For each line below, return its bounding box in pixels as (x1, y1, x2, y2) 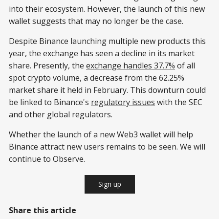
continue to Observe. (9, 153, 87, 165)
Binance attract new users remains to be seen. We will (9, 141, 205, 153)
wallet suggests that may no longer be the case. (9, 16, 183, 27)
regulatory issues (91, 97, 155, 108)
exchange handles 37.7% (86, 60, 175, 71)
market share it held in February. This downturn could (9, 85, 206, 96)
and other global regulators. (9, 109, 112, 120)
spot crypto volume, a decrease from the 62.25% (9, 72, 184, 84)
